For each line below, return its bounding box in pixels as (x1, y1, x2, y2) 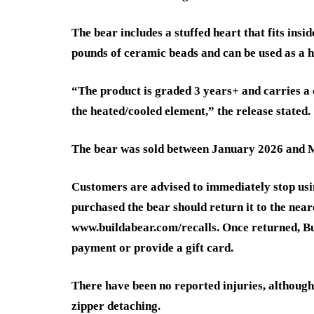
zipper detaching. (71, 299, 161, 313)
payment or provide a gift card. (71, 240, 233, 254)
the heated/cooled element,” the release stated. (71, 104, 310, 118)
